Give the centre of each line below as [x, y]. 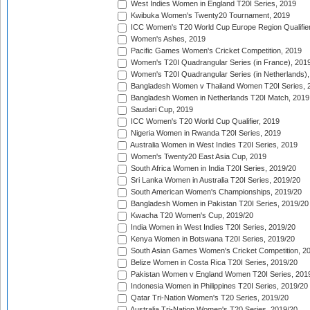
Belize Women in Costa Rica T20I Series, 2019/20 [213, 263]
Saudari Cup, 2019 [161, 110]
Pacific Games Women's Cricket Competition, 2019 [215, 51]
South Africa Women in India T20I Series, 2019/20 [212, 168]
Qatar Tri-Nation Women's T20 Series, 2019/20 [209, 298]
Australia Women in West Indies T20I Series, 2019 [213, 145]
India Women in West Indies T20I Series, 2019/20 [212, 227]
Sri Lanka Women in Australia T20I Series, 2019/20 [215, 180]
